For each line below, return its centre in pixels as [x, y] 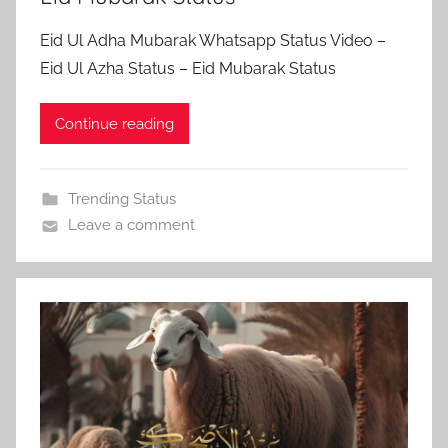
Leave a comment [131, 225]
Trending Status [121, 199]
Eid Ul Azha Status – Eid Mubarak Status [188, 69]
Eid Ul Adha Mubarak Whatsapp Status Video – [213, 41]
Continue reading [114, 123]
